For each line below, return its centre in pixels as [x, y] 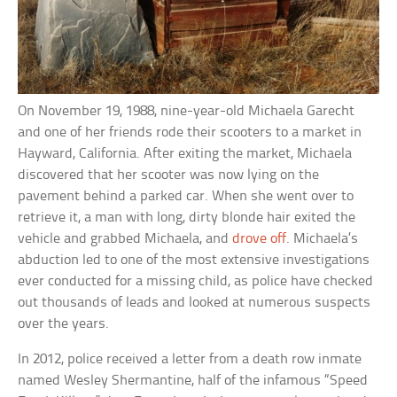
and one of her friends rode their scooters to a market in [190, 132]
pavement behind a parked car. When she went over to [186, 196]
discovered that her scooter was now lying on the [169, 175]
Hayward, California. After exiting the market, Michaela [185, 153]
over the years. [64, 323]
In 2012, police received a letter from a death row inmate [190, 359]
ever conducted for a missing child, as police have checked [196, 281]
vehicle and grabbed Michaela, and [125, 238]
